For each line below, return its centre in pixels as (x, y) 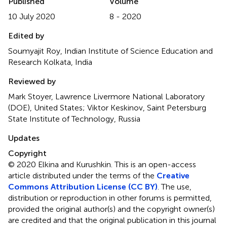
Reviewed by (32, 81)
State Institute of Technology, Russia (74, 119)
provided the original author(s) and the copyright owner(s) (111, 209)
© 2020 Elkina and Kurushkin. (61, 164)
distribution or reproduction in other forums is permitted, (110, 198)
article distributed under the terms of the (82, 176)
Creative (173, 176)
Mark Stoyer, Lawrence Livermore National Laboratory (106, 97)
